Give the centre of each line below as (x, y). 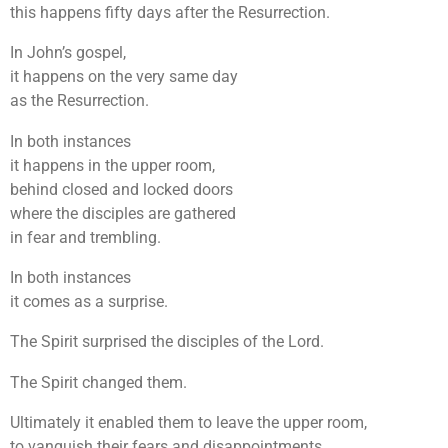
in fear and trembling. (85, 237)
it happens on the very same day (124, 77)
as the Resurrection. (79, 101)
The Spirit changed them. (98, 382)
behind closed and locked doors (121, 189)
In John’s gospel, (68, 53)
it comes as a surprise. (89, 301)
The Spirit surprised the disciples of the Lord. (167, 342)
